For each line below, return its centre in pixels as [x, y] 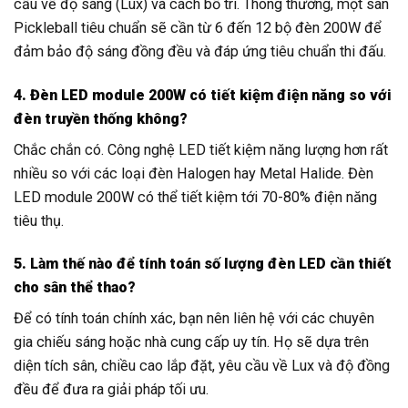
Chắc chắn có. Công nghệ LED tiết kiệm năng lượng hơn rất [201, 149]
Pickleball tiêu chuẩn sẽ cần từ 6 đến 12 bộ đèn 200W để [198, 28]
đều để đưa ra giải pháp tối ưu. [111, 390]
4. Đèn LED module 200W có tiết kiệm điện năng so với [203, 95]
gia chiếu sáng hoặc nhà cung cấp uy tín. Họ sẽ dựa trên [191, 342]
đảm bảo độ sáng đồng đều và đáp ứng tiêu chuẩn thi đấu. [200, 52]
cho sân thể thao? [75, 287]
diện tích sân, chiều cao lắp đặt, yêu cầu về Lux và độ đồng [202, 366]
